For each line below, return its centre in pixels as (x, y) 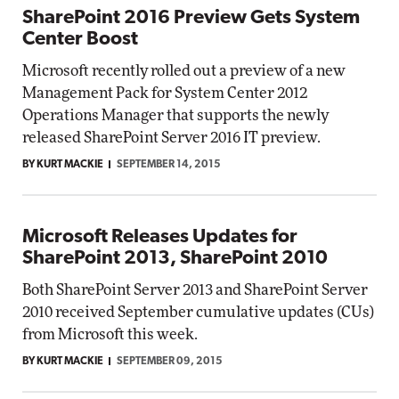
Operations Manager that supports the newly (175, 115)
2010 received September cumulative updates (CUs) (198, 312)
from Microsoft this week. (110, 334)
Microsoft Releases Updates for (160, 237)
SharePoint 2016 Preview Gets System (191, 18)
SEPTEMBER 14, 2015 (169, 165)
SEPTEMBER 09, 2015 (170, 362)
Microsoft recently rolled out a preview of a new (184, 71)
